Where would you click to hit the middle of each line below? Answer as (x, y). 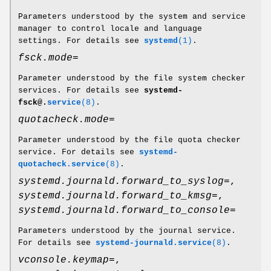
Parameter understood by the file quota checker (129, 140)
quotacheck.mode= (67, 120)
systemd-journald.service (154, 243)
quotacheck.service (62, 165)
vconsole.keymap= (67, 260)
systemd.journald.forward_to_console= (127, 211)
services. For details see (81, 91)
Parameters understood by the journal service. (127, 231)
